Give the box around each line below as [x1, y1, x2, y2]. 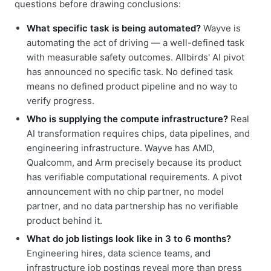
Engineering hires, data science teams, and [27, 247, 211, 260]
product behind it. [27, 215, 102, 227]
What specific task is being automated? [27, 22, 201, 34]
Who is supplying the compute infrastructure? [27, 113, 228, 125]
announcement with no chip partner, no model [27, 186, 224, 198]
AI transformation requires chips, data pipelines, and [27, 128, 250, 140]
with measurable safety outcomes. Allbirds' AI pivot [27, 51, 244, 64]
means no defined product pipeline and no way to [27, 80, 238, 93]
